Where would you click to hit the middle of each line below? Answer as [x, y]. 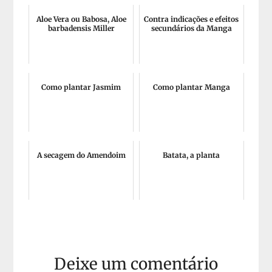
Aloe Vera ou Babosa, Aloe [81, 19]
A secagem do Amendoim [81, 155]
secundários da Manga [191, 28]
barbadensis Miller [81, 28]
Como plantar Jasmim [81, 87]
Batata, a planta [192, 155]
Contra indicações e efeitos [192, 19]
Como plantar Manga [191, 87]
